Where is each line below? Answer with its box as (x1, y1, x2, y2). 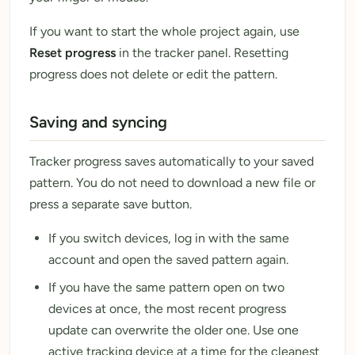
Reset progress (29, 44, 116, 60)
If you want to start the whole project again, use (29, 23, 300, 39)
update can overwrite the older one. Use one (48, 322, 299, 338)
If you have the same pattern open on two (48, 279, 284, 295)
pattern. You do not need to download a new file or (29, 174, 315, 190)
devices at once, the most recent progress (48, 300, 286, 316)
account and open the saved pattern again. (48, 251, 288, 267)
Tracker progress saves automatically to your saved (29, 153, 314, 169)
